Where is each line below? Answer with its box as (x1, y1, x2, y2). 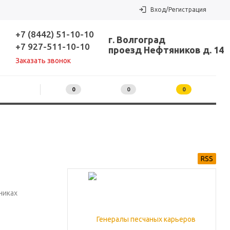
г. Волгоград (108, 34, 166, 45)
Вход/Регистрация (150, 6, 206, 13)
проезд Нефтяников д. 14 (108, 45, 224, 55)
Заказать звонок (15, 56, 71, 65)
